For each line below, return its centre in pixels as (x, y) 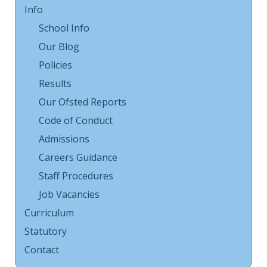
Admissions (64, 139)
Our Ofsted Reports (83, 102)
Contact (42, 250)
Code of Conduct (76, 120)
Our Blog (59, 46)
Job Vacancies (69, 194)
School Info (64, 28)
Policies (55, 65)
